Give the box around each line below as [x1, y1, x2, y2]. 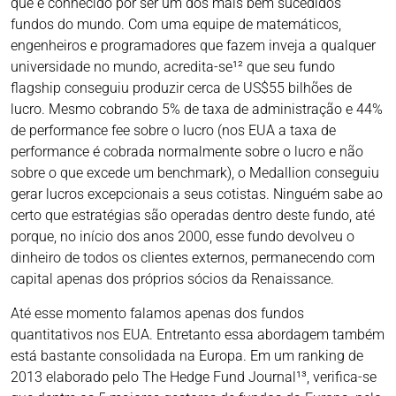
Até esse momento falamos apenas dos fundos [11, 305, 304, 323]
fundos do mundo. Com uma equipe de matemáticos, [11, 16, 341, 34]
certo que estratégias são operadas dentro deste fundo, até [11, 207, 375, 225]
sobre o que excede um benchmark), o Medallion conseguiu [11, 164, 379, 182]
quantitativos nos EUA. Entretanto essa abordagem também [11, 326, 385, 344]
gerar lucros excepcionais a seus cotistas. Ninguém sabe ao [11, 186, 383, 203]
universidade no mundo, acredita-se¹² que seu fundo [11, 58, 335, 76]
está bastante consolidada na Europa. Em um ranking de [11, 347, 363, 365]
